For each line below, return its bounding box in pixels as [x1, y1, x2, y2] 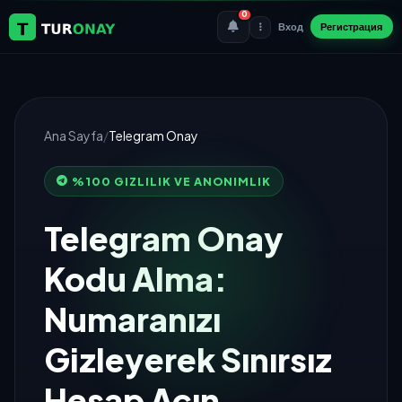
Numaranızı [44, 299, 221, 340]
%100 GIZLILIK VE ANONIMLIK [71, 174, 271, 189]
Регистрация [320, 20, 383, 32]
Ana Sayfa [44, 127, 103, 144]
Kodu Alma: [44, 258, 227, 300]
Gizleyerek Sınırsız [44, 339, 332, 380]
